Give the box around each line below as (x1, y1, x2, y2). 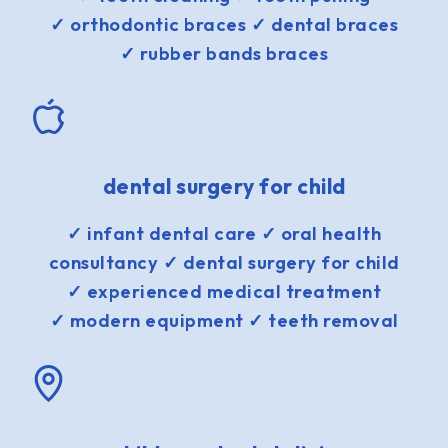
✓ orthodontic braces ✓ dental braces (50, 12, 398, 36)
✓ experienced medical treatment (66, 280, 382, 304)
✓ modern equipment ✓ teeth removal (49, 309, 399, 333)
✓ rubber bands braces (119, 41, 329, 65)
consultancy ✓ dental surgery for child (48, 251, 400, 275)
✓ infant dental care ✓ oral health (67, 222, 381, 246)
